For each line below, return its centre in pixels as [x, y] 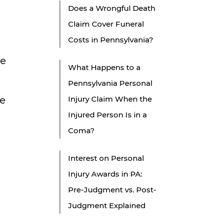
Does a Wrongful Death [112, 8]
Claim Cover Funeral [106, 24]
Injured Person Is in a [108, 115]
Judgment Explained [107, 206]
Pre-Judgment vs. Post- [112, 190]
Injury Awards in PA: [105, 174]
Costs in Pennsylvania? [111, 40]
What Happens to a [104, 68]
